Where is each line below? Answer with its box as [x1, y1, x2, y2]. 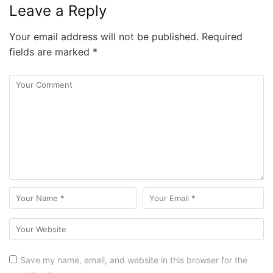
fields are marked [9, 45, 93, 58]
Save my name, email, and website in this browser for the [20, 254, 247, 265]
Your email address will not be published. [9, 30, 199, 43]
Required [199, 30, 243, 43]
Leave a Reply [9, 1, 107, 19]
